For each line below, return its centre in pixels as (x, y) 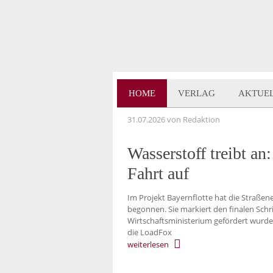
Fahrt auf (158, 173)
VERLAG (197, 93)
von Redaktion (193, 119)
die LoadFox (150, 232)
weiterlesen (148, 244)
